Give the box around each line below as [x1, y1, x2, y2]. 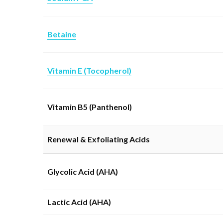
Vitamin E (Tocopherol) [47, 65, 131, 75]
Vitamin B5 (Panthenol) [47, 102, 132, 111]
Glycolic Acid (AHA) [47, 166, 118, 176]
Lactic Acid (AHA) [47, 197, 111, 207]
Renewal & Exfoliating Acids [47, 134, 150, 144]
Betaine [47, 29, 76, 39]
